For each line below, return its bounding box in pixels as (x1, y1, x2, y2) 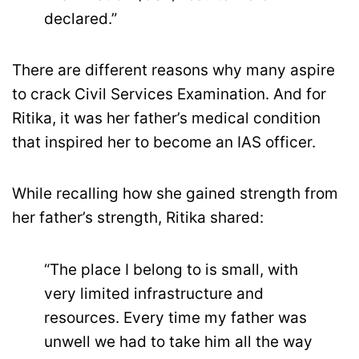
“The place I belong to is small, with (44, 260, 298, 279)
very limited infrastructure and (44, 284, 264, 303)
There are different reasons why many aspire (12, 61, 335, 80)
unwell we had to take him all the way (44, 332, 313, 351)
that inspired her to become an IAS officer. (12, 133, 316, 152)
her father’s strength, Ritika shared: (12, 208, 264, 228)
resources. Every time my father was (44, 308, 307, 327)
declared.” (44, 10, 117, 29)
